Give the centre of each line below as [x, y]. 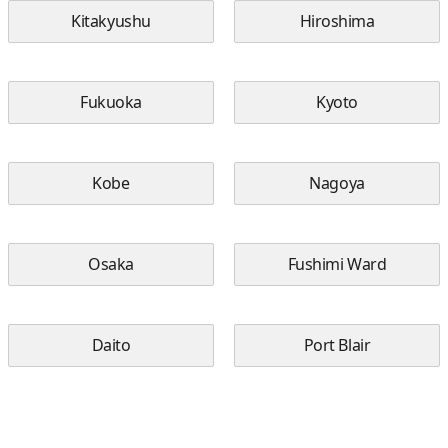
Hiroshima [337, 21]
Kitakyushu [111, 21]
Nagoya [337, 183]
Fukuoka [111, 102]
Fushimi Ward [337, 264]
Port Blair [337, 345]
